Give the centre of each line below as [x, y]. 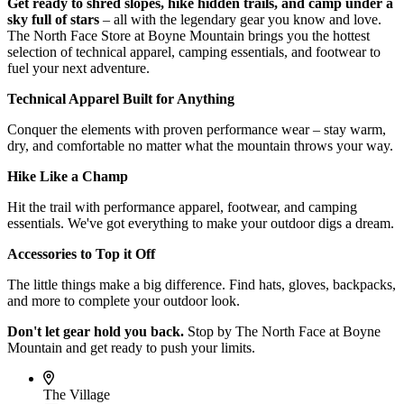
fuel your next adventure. [78, 68]
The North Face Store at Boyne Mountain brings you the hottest [188, 35]
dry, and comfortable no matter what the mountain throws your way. [200, 145]
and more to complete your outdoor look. [124, 300]
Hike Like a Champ [68, 176]
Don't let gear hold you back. [96, 331]
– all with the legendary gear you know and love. [240, 19]
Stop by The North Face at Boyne [282, 331]
